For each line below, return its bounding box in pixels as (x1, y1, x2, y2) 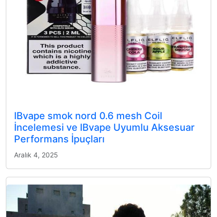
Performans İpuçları (14, 133, 105, 145)
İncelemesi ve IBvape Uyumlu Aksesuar (14, 122, 195, 134)
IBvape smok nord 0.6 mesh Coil (14, 110, 162, 122)
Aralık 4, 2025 (14, 151, 58, 159)
